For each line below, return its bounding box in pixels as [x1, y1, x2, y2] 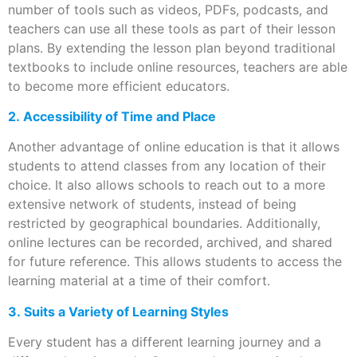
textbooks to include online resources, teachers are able [8, 58, 347, 75]
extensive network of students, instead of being [8, 196, 296, 213]
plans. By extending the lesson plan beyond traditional [8, 39, 335, 56]
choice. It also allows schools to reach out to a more [8, 177, 325, 194]
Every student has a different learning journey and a [8, 334, 321, 351]
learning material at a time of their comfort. [8, 273, 270, 289]
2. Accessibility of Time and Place [8, 108, 216, 124]
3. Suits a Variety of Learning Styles [8, 303, 232, 320]
